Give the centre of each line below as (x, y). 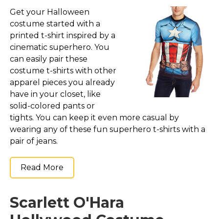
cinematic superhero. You (60, 47)
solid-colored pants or (52, 106)
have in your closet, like (55, 94)
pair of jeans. (34, 141)
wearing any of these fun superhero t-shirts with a (108, 130)
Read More (42, 168)
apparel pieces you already (62, 83)
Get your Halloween (50, 12)
